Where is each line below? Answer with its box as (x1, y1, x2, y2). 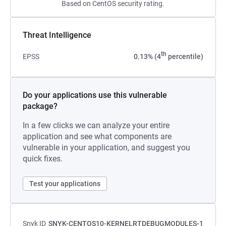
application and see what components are (23, 132, 172, 141)
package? (23, 101, 58, 111)
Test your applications (29, 180, 100, 188)
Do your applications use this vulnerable (23, 90, 167, 100)
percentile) (166, 52, 203, 61)
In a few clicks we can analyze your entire (23, 121, 169, 130)
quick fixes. (23, 154, 63, 163)
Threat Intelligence (23, 30, 91, 40)
